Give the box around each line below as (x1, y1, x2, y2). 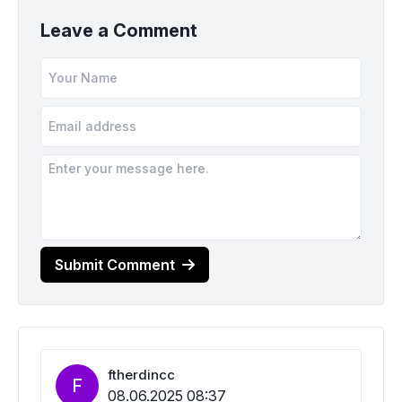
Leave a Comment (40, 20, 197, 42)
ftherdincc (108, 366, 175, 384)
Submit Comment (55, 255, 175, 274)
